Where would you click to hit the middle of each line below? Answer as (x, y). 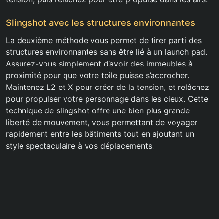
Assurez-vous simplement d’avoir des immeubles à (99, 64)
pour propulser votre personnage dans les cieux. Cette (107, 99)
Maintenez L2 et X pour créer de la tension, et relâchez (108, 87)
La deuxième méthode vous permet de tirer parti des (104, 40)
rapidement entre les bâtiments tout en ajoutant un (100, 134)
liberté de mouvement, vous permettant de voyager (102, 122)
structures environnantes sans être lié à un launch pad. (107, 52)
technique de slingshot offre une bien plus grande (98, 111)
